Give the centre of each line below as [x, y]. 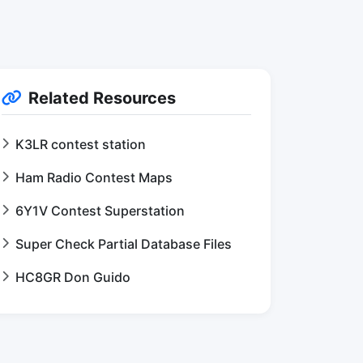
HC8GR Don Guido [73, 277]
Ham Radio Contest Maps [94, 177]
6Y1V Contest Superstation [100, 211]
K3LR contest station [81, 144]
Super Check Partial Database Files [124, 244]
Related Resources [102, 98]
